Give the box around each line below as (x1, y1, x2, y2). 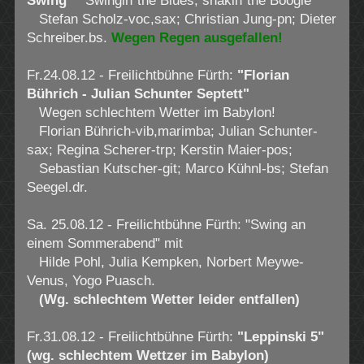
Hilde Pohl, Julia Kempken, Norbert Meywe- (26, 254, 304, 271)
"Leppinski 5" (236, 329, 324, 345)
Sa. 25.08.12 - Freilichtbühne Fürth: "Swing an (26, 217, 305, 233)
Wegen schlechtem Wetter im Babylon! (34, 105, 275, 121)
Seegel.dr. (26, 180, 88, 196)
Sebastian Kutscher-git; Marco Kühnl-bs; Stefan (26, 161, 328, 177)
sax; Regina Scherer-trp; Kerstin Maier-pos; (26, 142, 292, 158)
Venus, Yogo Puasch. (26, 273, 155, 289)
